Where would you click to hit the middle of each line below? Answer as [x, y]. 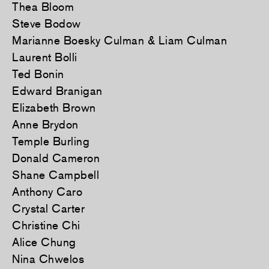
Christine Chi [46, 225]
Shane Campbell [56, 175]
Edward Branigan [57, 91]
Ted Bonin [38, 74]
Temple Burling [51, 141]
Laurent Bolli [45, 57]
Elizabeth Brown [54, 108]
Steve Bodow [47, 24]
